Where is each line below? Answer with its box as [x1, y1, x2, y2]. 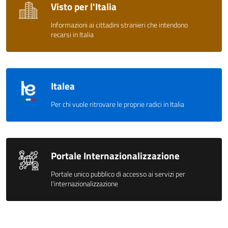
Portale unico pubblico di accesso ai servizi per [51, 168, 185, 180]
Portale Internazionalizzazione [51, 148, 180, 163]
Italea [51, 78, 75, 93]
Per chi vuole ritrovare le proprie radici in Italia [51, 98, 184, 110]
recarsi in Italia [51, 28, 94, 40]
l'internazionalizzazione [51, 178, 118, 189]
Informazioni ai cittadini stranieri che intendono [51, 19, 188, 31]
